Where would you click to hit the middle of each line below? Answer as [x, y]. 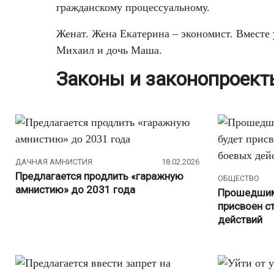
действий [240, 219]
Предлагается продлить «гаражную [99, 176]
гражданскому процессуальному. [133, 8]
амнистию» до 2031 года [75, 189]
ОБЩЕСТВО [239, 179]
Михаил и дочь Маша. [109, 50]
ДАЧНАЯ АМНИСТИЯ [54, 162]
